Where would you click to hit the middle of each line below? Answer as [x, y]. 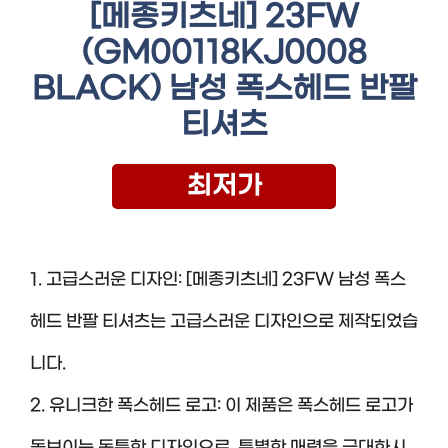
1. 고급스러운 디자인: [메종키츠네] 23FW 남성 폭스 [218, 280]
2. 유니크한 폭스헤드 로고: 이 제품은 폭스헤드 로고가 [221, 406]
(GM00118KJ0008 [224, 53]
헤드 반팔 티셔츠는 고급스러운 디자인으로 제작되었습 [224, 322]
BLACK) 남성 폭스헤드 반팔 [224, 89]
